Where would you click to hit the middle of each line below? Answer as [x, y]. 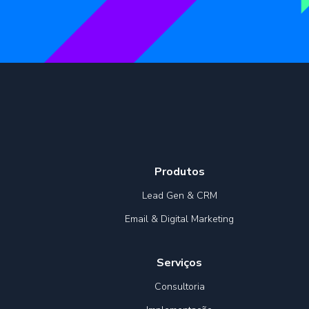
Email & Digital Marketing [179, 219]
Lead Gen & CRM [179, 196]
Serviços [179, 263]
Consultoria [179, 287]
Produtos [179, 172]
